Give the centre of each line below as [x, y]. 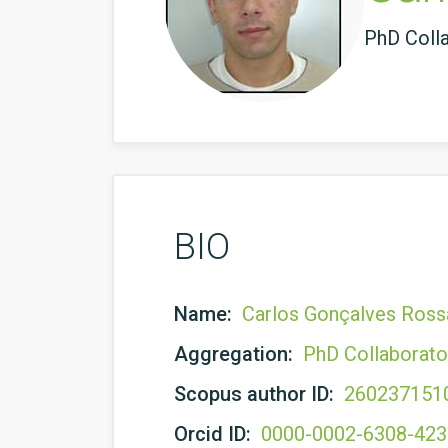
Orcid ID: [215, 434]
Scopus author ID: [256, 394]
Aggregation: [236, 354]
